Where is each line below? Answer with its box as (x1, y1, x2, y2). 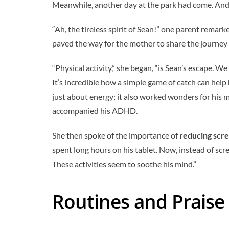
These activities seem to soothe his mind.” (52, 158, 196, 169)
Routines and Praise (52, 188, 224, 214)
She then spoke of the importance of (52, 130, 179, 140)
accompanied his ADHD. (52, 105, 138, 116)
